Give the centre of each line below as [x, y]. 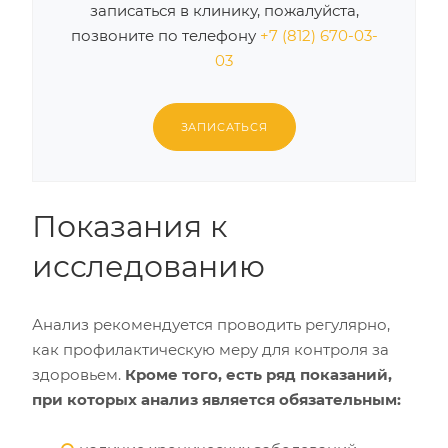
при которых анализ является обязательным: [216, 399]
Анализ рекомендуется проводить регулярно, [211, 324]
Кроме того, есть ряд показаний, [258, 374]
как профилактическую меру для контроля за [210, 349]
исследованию [148, 266]
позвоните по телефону [165, 35]
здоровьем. [78, 374]
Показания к [129, 226]
